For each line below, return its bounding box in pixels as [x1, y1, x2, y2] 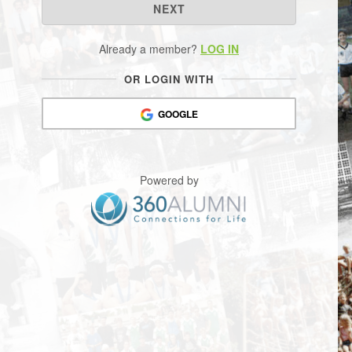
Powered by [139, 172, 199, 189]
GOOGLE [158, 107, 198, 121]
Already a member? [99, 41, 197, 57]
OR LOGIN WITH [124, 71, 214, 86]
